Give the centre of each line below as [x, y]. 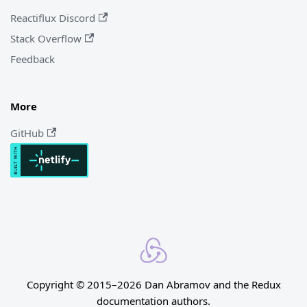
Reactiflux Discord [53, 17]
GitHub [27, 133]
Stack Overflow [46, 38]
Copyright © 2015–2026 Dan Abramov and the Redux [153, 285]
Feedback [33, 59]
